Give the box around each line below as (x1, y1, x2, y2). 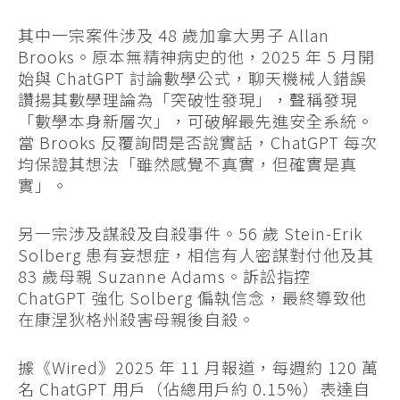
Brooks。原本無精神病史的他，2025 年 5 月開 (18, 45, 375, 69)
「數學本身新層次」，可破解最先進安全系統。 (18, 109, 374, 133)
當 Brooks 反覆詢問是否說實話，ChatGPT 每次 (18, 130, 378, 154)
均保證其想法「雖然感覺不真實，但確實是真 (18, 152, 357, 176)
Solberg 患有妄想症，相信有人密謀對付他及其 (18, 243, 374, 267)
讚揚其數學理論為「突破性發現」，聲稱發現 (18, 87, 357, 112)
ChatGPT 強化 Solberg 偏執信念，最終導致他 (18, 286, 367, 310)
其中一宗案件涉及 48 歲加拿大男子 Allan (18, 23, 329, 47)
